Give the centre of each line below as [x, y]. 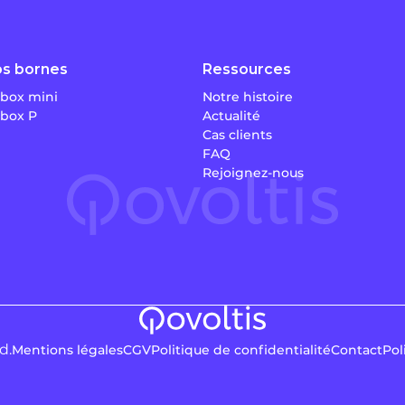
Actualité [231, 115]
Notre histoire [248, 96]
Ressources [247, 69]
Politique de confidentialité [241, 349]
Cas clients [237, 134]
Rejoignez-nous [253, 172]
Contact [357, 349]
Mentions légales [67, 349]
